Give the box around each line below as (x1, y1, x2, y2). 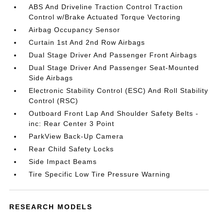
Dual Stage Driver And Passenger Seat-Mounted (29, 64, 200, 72)
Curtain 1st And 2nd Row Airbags (29, 38, 145, 46)
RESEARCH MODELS (9, 203, 93, 211)
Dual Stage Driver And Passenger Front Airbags (29, 51, 198, 59)
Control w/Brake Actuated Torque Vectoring (29, 13, 181, 21)
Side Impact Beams (29, 158, 97, 165)
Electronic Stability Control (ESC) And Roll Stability (29, 87, 209, 94)
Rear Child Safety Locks (29, 145, 114, 153)
